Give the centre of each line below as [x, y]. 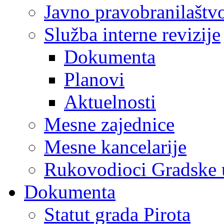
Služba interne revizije [132, 34]
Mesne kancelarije [115, 147]
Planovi [94, 79]
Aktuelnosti [110, 102]
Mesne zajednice [109, 124]
